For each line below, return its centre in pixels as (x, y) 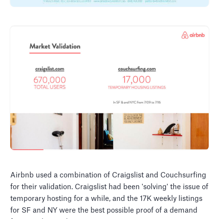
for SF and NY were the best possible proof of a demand (104, 211)
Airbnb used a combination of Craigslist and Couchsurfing (109, 175)
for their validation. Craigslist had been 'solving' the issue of (109, 187)
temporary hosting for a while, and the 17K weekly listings (107, 199)
